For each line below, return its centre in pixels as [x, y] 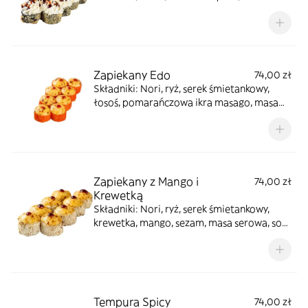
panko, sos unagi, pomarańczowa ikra [177, 10]
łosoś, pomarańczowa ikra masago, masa [186, 102]
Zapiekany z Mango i [146, 181]
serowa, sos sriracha [139, 116]
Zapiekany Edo [132, 75]
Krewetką [118, 195]
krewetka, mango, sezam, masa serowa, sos [190, 223]
